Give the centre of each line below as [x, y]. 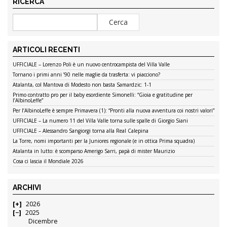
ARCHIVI [27, 188]
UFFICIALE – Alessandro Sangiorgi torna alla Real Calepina [81, 131]
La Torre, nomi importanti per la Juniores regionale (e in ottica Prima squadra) [104, 141]
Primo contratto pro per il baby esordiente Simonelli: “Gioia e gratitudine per [103, 95]
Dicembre [43, 221]
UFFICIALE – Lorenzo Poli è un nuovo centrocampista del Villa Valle [91, 65]
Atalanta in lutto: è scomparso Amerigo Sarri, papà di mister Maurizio [94, 151]
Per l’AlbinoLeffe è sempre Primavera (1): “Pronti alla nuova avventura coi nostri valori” [113, 111]
